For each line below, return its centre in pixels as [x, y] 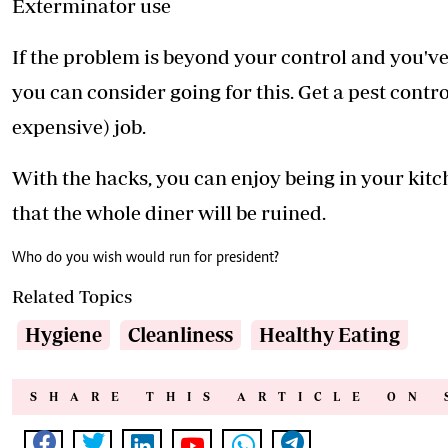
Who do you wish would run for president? [145, 258]
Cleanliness [180, 335]
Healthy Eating [329, 335]
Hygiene [63, 335]
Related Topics [72, 297]
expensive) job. [79, 127]
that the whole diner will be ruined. [169, 213]
